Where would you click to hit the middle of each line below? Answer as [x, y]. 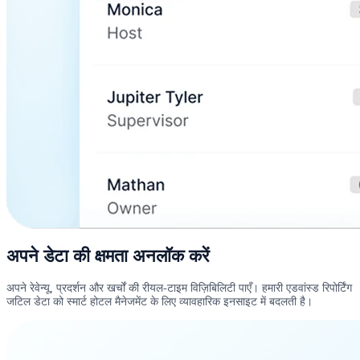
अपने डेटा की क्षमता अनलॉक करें [108, 256]
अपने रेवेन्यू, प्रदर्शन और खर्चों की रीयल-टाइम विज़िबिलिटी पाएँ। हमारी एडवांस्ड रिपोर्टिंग [179, 287]
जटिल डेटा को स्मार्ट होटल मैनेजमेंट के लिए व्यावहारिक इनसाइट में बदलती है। [160, 301]
